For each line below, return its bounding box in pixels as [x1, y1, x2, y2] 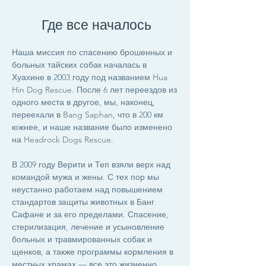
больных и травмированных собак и [12, 234, 152, 245]
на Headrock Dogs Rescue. [12, 134, 113, 145]
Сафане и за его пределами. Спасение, [12, 209, 169, 220]
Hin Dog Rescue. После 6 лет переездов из [12, 84, 177, 95]
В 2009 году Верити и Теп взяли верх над [12, 159, 170, 170]
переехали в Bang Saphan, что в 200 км [12, 109, 163, 120]
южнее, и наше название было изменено [12, 122, 172, 132]
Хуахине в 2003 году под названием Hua [12, 72, 167, 83]
